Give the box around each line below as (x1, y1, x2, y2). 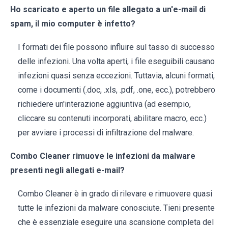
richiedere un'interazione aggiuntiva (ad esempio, (18, 99, 191, 109)
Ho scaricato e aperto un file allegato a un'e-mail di (10, 5, 206, 15)
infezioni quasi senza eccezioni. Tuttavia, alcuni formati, (18, 71, 215, 81)
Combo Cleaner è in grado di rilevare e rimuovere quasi (18, 189, 212, 199)
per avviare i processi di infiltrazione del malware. (18, 128, 194, 138)
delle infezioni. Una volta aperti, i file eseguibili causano (18, 56, 215, 67)
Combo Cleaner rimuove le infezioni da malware (10, 151, 195, 161)
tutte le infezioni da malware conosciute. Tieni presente (18, 203, 215, 213)
